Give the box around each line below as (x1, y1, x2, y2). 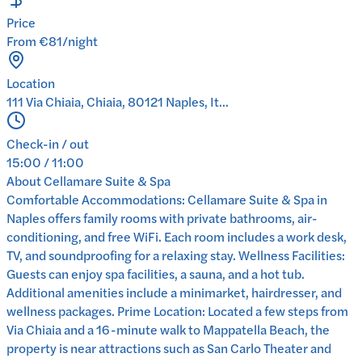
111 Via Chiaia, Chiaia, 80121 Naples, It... (6, 92, 229, 112)
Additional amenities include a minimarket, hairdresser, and (6, 283, 342, 302)
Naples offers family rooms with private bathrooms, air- (6, 208, 318, 228)
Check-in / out (6, 134, 89, 154)
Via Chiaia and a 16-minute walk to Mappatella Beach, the (6, 320, 330, 339)
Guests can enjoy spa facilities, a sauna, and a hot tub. (6, 264, 305, 284)
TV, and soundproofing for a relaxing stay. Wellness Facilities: (6, 246, 345, 265)
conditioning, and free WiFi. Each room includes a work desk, (6, 227, 347, 246)
